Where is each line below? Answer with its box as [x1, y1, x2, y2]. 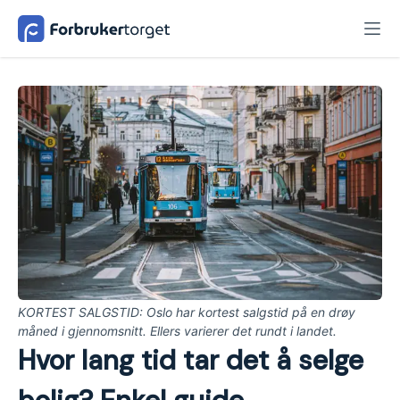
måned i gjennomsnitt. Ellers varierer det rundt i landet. [18, 323, 337, 339]
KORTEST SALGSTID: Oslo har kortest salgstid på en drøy [18, 304, 355, 321]
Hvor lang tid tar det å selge [18, 343, 363, 379]
